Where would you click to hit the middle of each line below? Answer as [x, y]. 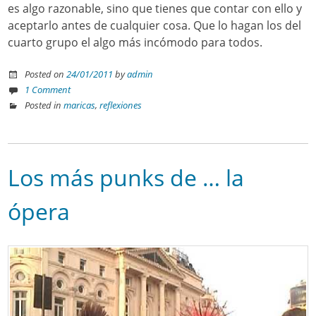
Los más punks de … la [126, 177]
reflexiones [121, 105]
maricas [80, 105]
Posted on [46, 74]
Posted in [44, 105]
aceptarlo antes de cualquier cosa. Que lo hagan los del [155, 25]
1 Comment [48, 90]
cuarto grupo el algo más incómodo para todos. [135, 42]
